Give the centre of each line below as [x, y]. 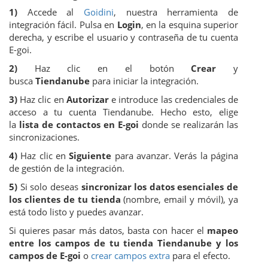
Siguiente [90, 156]
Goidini [99, 12]
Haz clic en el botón [104, 68]
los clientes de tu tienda [65, 199]
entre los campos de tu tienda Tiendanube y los [124, 243]
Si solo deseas [49, 187]
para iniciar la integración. [144, 81]
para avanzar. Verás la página [175, 156]
